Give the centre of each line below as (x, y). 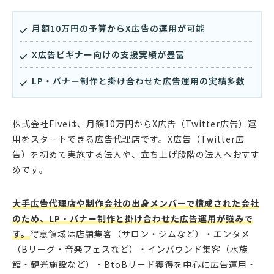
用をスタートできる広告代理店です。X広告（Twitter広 (128, 139)
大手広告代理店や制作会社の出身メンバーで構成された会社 (136, 203)
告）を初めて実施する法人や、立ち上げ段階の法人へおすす (136, 154)
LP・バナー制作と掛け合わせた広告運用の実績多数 (139, 81)
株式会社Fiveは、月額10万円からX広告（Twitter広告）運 (135, 124)
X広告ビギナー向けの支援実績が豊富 (108, 55)
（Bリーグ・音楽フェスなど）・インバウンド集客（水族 (130, 249)
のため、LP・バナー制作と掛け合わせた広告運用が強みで (133, 219)
